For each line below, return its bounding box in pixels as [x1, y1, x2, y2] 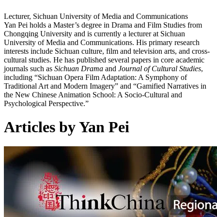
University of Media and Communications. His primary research [4, 38, 200, 46]
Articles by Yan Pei [4, 118, 129, 136]
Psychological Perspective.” [4, 99, 89, 108]
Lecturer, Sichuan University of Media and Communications [4, 12, 188, 20]
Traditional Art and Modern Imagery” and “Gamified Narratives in [4, 81, 206, 90]
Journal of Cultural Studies [118, 64, 201, 73]
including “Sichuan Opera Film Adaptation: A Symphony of [4, 73, 187, 81]
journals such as [4, 64, 54, 73]
